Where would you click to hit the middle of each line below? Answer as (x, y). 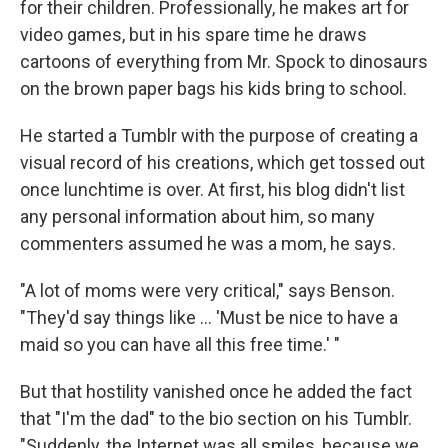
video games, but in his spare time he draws (193, 34)
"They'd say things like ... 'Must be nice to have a (209, 317)
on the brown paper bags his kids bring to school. (213, 88)
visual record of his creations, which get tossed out (222, 162)
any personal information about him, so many (197, 216)
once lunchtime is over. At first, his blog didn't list (212, 189)
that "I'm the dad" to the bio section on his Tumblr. (216, 418)
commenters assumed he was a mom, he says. (208, 243)
